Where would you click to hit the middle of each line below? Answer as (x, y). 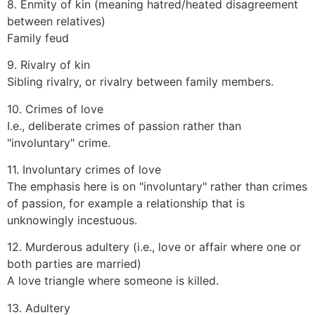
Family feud (38, 38)
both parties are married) (74, 264)
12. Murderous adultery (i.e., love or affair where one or (154, 247)
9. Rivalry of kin (49, 65)
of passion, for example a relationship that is (126, 204)
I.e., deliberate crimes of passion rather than (124, 126)
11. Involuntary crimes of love (84, 170)
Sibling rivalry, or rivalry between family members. (140, 82)
